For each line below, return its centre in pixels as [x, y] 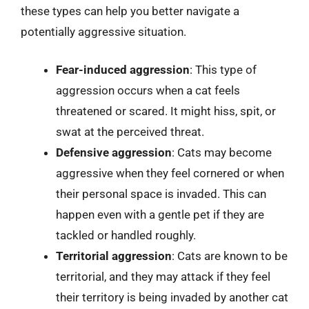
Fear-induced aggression [123, 70]
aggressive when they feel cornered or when [170, 173]
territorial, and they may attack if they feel [163, 277]
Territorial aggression [114, 256]
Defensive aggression [114, 152]
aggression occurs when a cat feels [148, 90]
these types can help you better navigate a [130, 11]
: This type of [223, 70]
